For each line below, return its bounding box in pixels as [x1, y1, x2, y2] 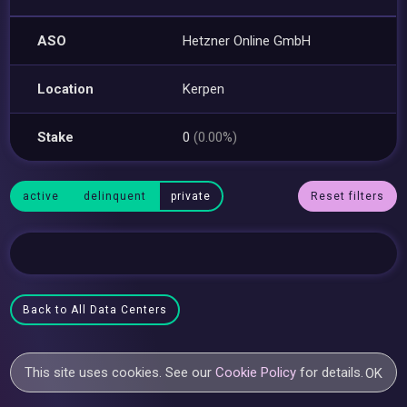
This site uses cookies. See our [25, 364, 216, 381]
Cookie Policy [215, 364, 297, 381]
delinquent [84, 190, 147, 203]
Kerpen [183, 80, 225, 97]
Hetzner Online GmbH [183, 32, 312, 49]
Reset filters [310, 190, 384, 203]
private [171, 190, 212, 203]
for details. [296, 364, 364, 381]
